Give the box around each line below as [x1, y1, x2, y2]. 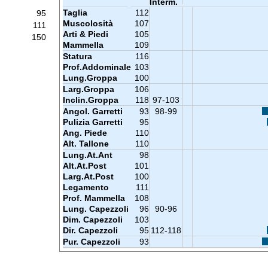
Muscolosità [62, 19, 113, 28]
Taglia [62, 8, 87, 17]
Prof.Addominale [62, 62, 131, 72]
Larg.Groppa [62, 84, 114, 94]
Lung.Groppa [62, 73, 117, 83]
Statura [62, 51, 92, 61]
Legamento [62, 182, 109, 192]
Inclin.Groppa [62, 95, 118, 105]
